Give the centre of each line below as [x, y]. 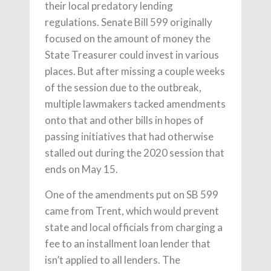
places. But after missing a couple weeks [135, 71]
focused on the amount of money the [128, 38]
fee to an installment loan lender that [128, 243]
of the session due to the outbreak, [123, 87]
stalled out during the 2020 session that [135, 153]
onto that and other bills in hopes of [124, 120]
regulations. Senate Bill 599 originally [129, 22]
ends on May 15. [81, 169]
